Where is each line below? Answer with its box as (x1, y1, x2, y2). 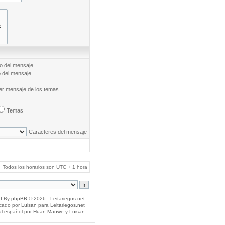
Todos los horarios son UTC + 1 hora (2, 164, 87, 170)
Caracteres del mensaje (28, 129, 87, 135)
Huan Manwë (33, 209, 64, 214)
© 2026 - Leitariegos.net (27, 196, 85, 201)
